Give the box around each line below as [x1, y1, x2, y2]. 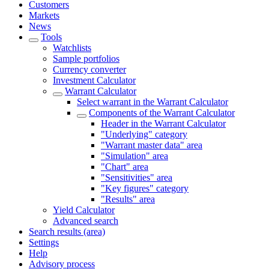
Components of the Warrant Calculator [89, 107, 235, 118]
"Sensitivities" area [101, 172, 172, 183]
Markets [29, 10, 59, 20]
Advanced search [53, 216, 118, 226]
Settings [29, 237, 59, 247]
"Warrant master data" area [101, 140, 202, 150]
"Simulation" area [101, 151, 168, 161]
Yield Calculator [53, 205, 115, 215]
